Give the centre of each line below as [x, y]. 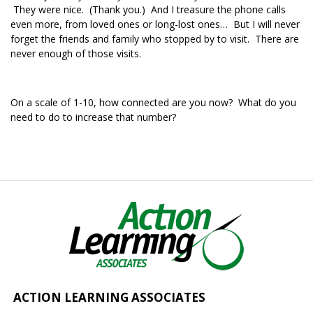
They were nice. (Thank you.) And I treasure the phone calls [148, 9]
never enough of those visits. [76, 53]
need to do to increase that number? [93, 117]
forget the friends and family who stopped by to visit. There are [155, 39]
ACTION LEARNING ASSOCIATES [110, 297]
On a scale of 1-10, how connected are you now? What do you [153, 102]
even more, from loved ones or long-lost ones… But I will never [155, 24]
